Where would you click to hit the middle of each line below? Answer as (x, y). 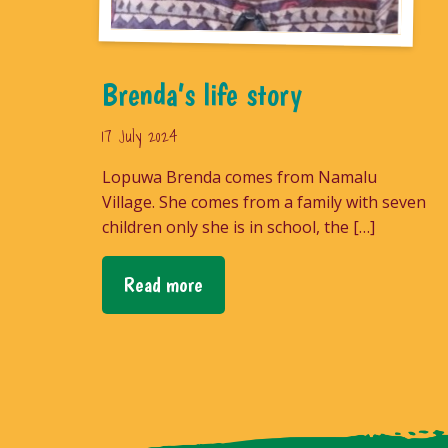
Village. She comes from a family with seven (264, 202)
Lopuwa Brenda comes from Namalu (239, 177)
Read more (163, 285)
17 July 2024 (139, 136)
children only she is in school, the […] (238, 227)
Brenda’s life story (202, 95)
